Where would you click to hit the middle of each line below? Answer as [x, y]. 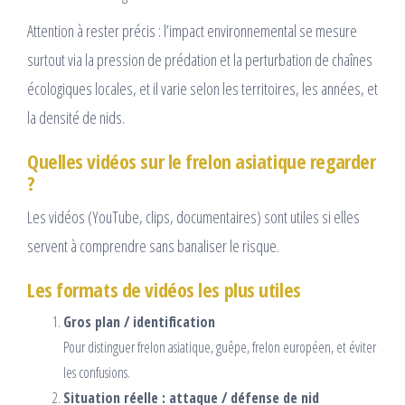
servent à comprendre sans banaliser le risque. [153, 246]
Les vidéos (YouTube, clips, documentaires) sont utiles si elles [193, 217]
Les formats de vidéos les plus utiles [164, 290]
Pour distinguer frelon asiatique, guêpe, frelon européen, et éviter [220, 348]
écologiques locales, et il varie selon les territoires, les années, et [202, 89]
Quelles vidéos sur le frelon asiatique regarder [202, 161]
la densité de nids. [76, 118]
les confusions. [97, 373]
